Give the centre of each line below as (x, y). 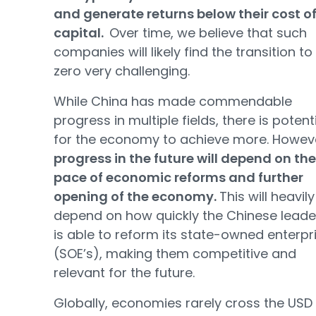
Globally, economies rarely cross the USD (183, 303)
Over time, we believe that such (208, 32)
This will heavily (267, 196)
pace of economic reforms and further (178, 177)
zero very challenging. (122, 71)
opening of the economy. (136, 196)
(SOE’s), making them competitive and (175, 253)
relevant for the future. (124, 272)
